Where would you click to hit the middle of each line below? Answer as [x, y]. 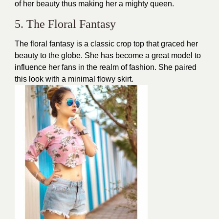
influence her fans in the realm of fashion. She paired [106, 67]
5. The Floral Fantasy [65, 24]
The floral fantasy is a [53, 44]
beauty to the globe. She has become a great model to [108, 55]
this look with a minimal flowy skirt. [74, 79]
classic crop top [117, 44]
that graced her [171, 44]
